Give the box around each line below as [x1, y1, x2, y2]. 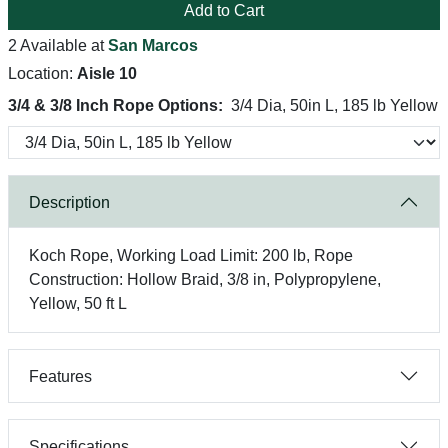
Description [29, 193, 110, 211]
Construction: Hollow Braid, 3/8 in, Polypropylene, [29, 271, 381, 288]
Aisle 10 [77, 65, 137, 82]
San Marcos [108, 37, 198, 54]
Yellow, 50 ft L [29, 295, 127, 312]
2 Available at [8, 37, 108, 54]
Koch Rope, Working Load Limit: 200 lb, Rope [29, 247, 353, 264]
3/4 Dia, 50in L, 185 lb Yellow [231, 97, 438, 114]
